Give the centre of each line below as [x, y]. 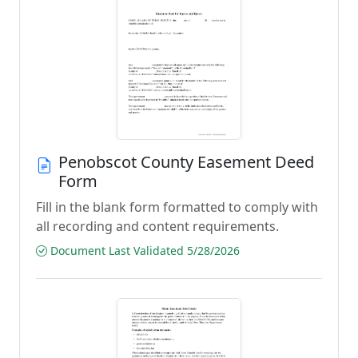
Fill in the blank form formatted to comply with [177, 207]
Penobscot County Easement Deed [186, 162]
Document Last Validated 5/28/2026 [143, 251]
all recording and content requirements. [157, 226]
